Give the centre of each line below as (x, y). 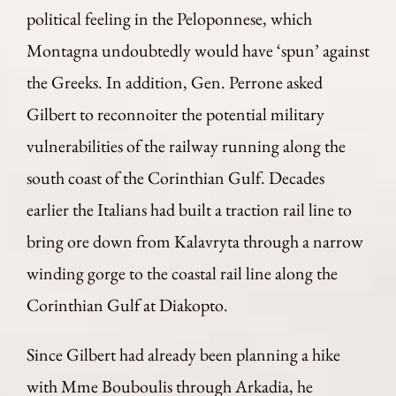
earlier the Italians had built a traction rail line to (189, 209)
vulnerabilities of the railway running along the (186, 146)
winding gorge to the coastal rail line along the (182, 273)
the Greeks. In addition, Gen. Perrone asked (175, 82)
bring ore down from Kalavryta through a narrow (195, 241)
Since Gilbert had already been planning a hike (183, 354)
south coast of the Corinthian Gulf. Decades (175, 178)
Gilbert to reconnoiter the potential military (175, 114)
